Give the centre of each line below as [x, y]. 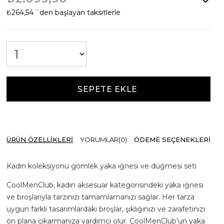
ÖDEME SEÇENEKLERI [172, 139]
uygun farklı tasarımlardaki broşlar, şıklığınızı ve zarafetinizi [106, 209]
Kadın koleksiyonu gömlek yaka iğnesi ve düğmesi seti [102, 166]
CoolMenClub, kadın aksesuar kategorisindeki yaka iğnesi [105, 185]
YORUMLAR [99, 139]
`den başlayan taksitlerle [78, 12]
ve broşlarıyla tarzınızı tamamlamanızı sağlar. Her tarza [101, 197]
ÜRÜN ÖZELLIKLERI [40, 139]
